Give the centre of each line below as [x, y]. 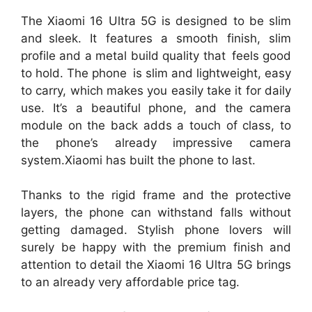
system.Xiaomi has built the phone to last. [138, 160]
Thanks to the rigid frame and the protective [156, 195]
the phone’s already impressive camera [156, 142]
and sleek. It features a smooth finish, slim [156, 38]
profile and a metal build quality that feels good [156, 55]
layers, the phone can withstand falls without [156, 213]
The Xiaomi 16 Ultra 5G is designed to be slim [156, 21]
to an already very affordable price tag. [130, 282]
